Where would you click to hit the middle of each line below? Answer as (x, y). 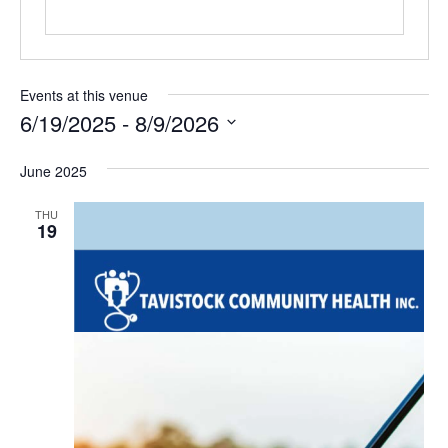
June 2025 (53, 170)
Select (42, 145)
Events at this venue (83, 94)
